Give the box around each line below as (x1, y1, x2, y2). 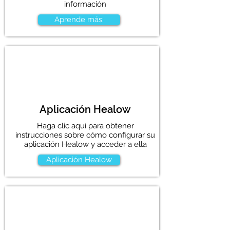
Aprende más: (54, 15, 104, 24)
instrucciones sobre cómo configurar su (15, 130, 155, 140)
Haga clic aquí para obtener (36, 121, 134, 130)
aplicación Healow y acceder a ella (24, 140, 147, 149)
